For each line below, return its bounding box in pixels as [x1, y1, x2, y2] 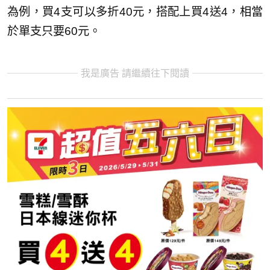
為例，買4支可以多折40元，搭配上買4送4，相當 [7, 5, 263, 18]
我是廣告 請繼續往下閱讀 [81, 68, 189, 78]
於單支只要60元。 [7, 25, 101, 37]
